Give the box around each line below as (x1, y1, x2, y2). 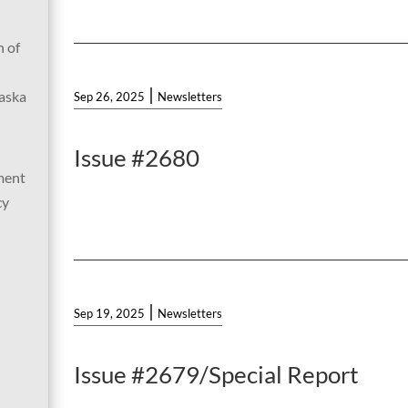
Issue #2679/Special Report (74, 360, 360, 390)
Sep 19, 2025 (74, 306, 146, 321)
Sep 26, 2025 (74, 89, 146, 105)
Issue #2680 (74, 143, 200, 173)
